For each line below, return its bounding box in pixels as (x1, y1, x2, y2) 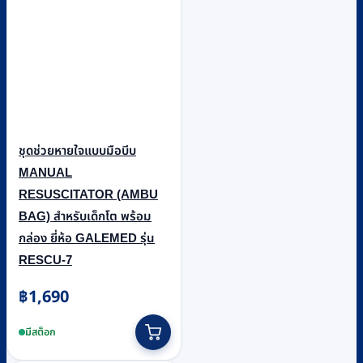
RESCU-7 (19, 253, 72, 267)
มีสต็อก (25, 326, 56, 338)
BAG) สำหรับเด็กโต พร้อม (19, 209, 152, 224)
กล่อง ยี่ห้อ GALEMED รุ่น (19, 231, 155, 246)
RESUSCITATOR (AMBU (19, 187, 158, 202)
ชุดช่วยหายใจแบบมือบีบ (19, 143, 136, 158)
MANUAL (19, 165, 72, 180)
